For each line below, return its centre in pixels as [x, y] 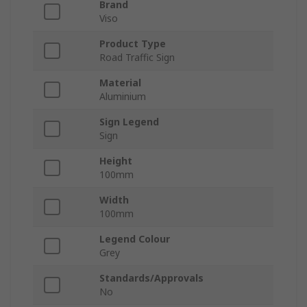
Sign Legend [129, 122]
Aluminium [123, 97]
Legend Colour [135, 239]
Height [116, 161]
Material [120, 83]
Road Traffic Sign [137, 58]
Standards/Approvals [151, 278]
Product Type [133, 44]
